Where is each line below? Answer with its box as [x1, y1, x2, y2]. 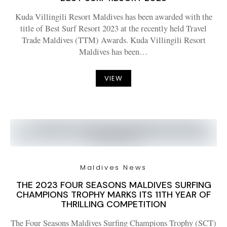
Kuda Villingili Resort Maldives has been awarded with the [15, 11, 212, 22]
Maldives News [80, 163, 147, 172]
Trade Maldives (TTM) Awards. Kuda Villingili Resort [21, 34, 206, 46]
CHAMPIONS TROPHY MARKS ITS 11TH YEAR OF [16, 189, 211, 200]
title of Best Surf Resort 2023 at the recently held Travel [20, 23, 207, 34]
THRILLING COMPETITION [61, 199, 166, 210]
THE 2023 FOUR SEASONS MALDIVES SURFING [16, 179, 211, 191]
